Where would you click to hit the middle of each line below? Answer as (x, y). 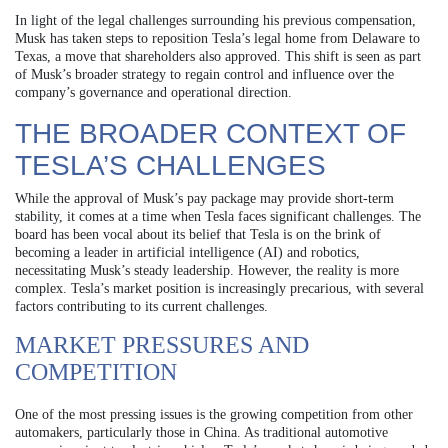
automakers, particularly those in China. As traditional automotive (201, 432)
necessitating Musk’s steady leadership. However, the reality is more (207, 270)
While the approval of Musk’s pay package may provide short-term (204, 198)
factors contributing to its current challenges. (141, 306)
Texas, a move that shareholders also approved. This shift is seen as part (218, 56)
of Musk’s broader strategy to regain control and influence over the (204, 74)
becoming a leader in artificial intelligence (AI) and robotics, (187, 252)
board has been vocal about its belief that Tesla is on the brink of (198, 234)
